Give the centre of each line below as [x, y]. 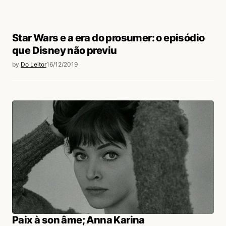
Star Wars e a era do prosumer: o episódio [108, 38]
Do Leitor [34, 64]
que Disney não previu [65, 50]
